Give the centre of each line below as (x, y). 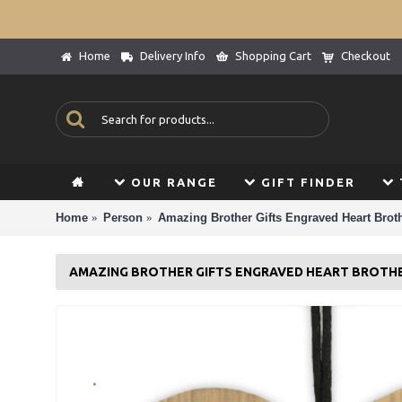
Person (123, 217)
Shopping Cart (273, 56)
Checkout (366, 56)
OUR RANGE (174, 182)
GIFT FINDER (308, 182)
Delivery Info (173, 56)
